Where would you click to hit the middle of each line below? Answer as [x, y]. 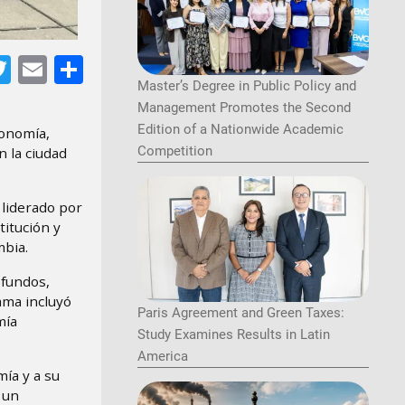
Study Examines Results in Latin [234, 335]
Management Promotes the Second [244, 107]
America [163, 357]
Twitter [55, 67]
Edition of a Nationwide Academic [240, 129]
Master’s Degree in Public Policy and [247, 85]
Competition [175, 151]
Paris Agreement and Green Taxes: [241, 313]
